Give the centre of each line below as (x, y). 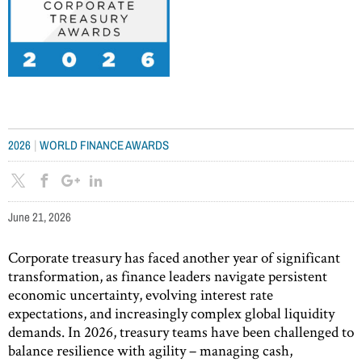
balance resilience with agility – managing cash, (150, 350)
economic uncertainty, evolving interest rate (141, 294)
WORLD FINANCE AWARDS (104, 145)
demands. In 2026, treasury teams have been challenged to (181, 331)
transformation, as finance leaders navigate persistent (168, 276)
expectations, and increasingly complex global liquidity (171, 313)
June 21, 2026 (40, 217)
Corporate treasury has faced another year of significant (174, 257)
